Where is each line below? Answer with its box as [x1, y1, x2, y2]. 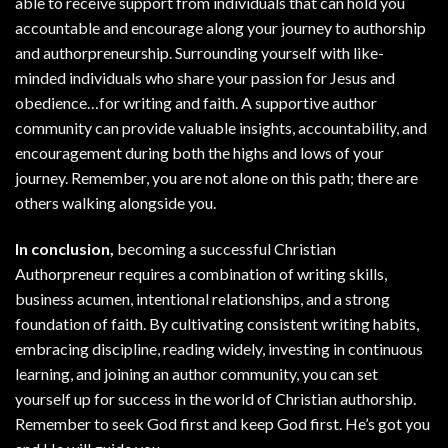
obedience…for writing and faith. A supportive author [15, 93, 377, 113]
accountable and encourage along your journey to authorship [15, 18, 426, 38]
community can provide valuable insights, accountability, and [15, 118, 427, 138]
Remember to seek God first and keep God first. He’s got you [15, 414, 430, 434]
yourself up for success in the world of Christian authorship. [15, 389, 416, 409]
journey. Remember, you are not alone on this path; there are [15, 168, 418, 188]
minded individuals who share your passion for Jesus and [15, 68, 395, 88]
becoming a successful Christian [117, 239, 336, 259]
